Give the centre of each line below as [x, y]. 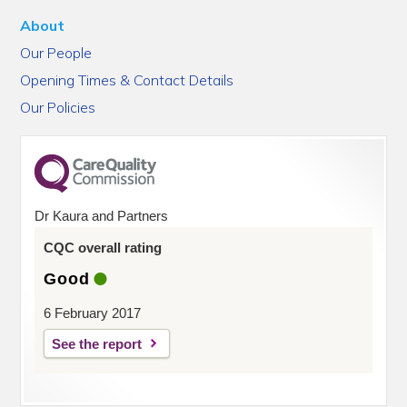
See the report [97, 344]
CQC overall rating [103, 248]
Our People [56, 53]
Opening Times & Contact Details [127, 80]
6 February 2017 [93, 313]
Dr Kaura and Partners [102, 216]
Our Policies [58, 107]
